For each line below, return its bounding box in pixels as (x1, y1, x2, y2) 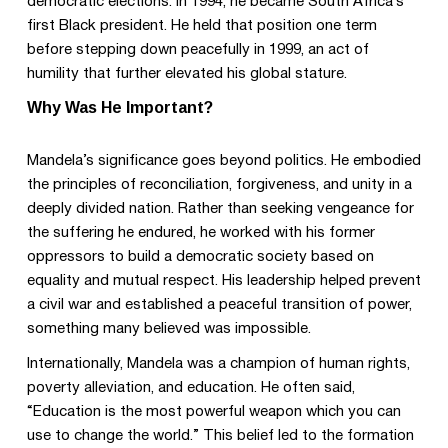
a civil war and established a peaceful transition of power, (26, 297, 412, 312)
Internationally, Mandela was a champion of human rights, (26, 357, 410, 372)
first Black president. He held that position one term (26, 19, 377, 33)
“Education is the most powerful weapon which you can (26, 405, 401, 420)
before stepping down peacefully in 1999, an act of (26, 43, 369, 57)
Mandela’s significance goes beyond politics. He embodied (26, 153, 421, 168)
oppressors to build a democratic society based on (26, 249, 374, 264)
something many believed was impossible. (26, 321, 311, 336)
